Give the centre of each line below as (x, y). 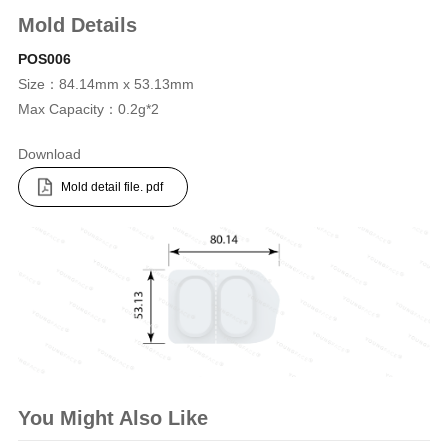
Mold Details (77, 24)
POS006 (44, 58)
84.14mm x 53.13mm (126, 83)
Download (49, 153)
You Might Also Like (112, 418)
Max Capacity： (67, 108)
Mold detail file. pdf (111, 186)
